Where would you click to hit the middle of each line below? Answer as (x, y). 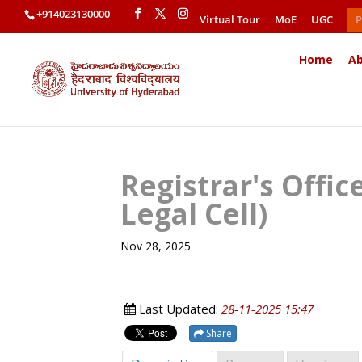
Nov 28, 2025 (156, 246)
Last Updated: (179, 309)
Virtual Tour (230, 19)
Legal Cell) (194, 214)
